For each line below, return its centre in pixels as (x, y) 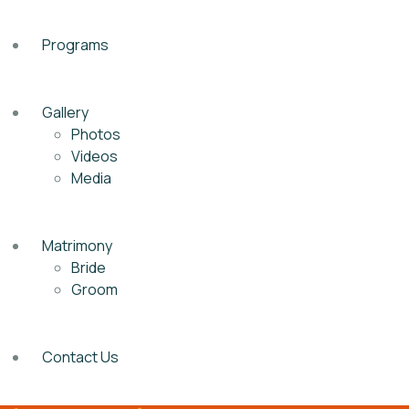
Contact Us (80, 357)
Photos (96, 134)
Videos (94, 156)
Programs (75, 45)
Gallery (65, 112)
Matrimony (77, 246)
